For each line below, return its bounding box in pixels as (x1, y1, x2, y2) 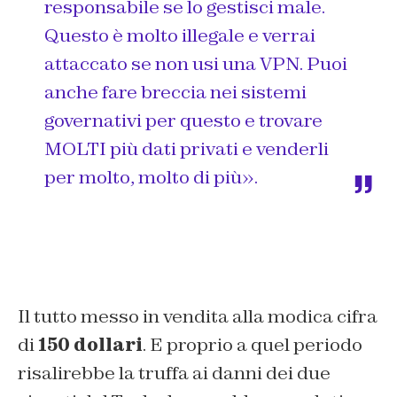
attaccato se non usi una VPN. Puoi (44, 52, 347, 76)
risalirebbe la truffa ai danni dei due (18, 362, 331, 385)
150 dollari (38, 333, 143, 357)
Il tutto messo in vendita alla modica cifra (18, 305, 378, 329)
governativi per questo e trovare (44, 109, 323, 133)
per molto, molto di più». (44, 166, 258, 190)
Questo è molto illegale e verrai (44, 24, 315, 48)
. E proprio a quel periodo (143, 333, 362, 357)
